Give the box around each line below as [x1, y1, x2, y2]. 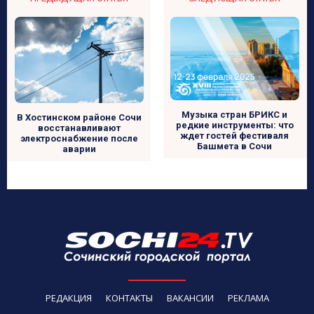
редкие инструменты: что [175, 119, 294, 130]
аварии [62, 144, 97, 154]
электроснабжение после [20, 133, 139, 144]
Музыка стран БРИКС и [182, 109, 288, 120]
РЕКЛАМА [227, 292, 269, 304]
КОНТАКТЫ [105, 292, 153, 304]
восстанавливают [38, 123, 121, 133]
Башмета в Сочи [197, 140, 273, 151]
